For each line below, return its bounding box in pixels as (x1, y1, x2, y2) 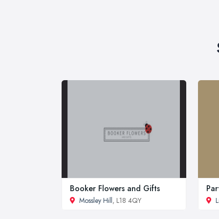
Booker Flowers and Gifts (70, 182, 160, 194)
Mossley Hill (79, 195, 112, 205)
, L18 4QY (112, 195, 141, 205)
